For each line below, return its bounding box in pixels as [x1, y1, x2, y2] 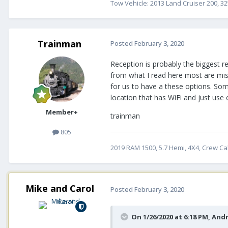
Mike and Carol [25, 182, 94, 195]
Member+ [45, 107, 78, 117]
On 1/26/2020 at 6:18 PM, [131, 212, 212, 222]
